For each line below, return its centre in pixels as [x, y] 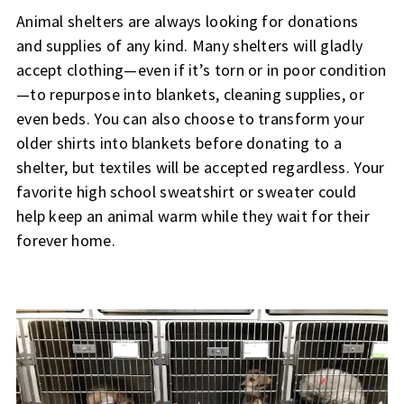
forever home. [68, 241]
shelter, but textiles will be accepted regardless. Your [200, 168]
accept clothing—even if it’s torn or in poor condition [201, 70]
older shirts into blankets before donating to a [179, 143]
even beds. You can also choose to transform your [190, 119]
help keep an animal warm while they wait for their [193, 216]
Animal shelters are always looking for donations [187, 22]
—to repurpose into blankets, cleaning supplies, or [190, 95]
